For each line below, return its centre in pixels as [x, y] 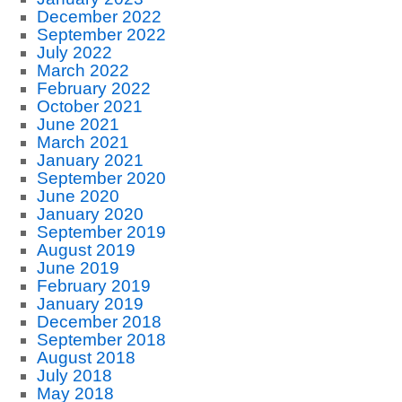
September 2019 [101, 232]
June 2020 [78, 196]
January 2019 [90, 304]
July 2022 [74, 52]
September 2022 [101, 35]
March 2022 [83, 70]
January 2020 [90, 214]
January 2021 [90, 160]
